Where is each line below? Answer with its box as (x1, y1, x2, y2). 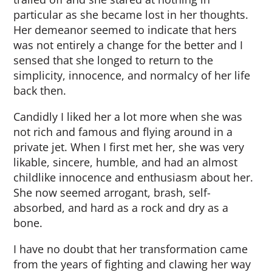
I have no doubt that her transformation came (13, 242, 248, 256)
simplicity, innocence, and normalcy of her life (13, 68, 251, 83)
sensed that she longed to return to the (13, 53, 214, 67)
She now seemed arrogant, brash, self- (13, 185, 211, 200)
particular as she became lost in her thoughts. (13, 7, 249, 22)
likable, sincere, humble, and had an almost (13, 155, 238, 169)
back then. (13, 83, 67, 98)
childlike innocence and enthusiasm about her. (13, 170, 254, 185)
